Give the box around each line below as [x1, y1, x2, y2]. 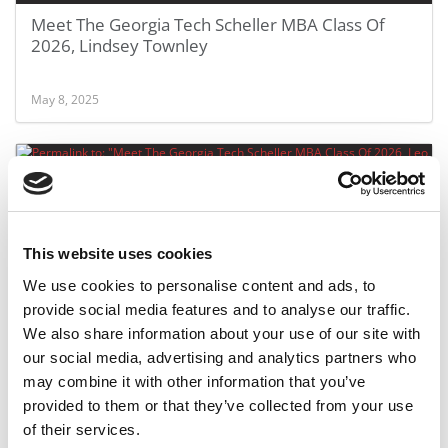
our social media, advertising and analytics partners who [23, 348, 416, 366]
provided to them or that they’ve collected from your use [23, 396, 413, 414]
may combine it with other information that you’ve [23, 372, 366, 390]
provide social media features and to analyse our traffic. [23, 300, 411, 318]
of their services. [23, 420, 140, 438]
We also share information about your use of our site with [23, 324, 421, 342]
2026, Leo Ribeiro [31, 354, 168, 377]
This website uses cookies [23, 245, 213, 262]
